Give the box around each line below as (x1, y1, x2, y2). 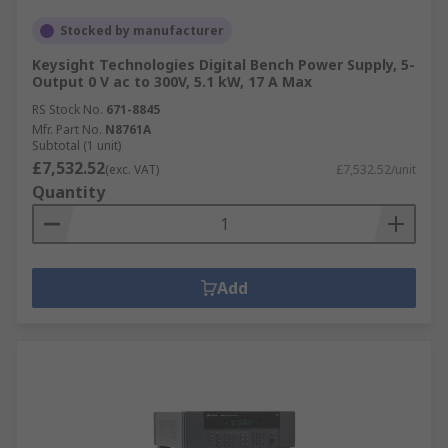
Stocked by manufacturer (60, 22, 224, 39)
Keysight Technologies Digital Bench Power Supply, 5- (32, 55, 415, 74)
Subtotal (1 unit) (32, 137, 121, 154)
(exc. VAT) (105, 161, 159, 178)
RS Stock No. (32, 101, 103, 118)
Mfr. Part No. (32, 121, 102, 138)
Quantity (32, 181, 105, 203)
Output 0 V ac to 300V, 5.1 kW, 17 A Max (32, 72, 312, 91)
